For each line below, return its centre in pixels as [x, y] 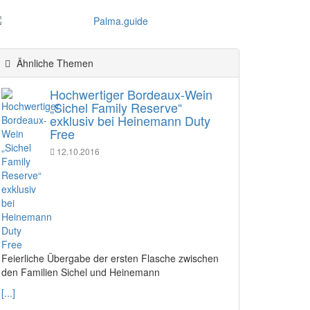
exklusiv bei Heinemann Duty [130, 120]
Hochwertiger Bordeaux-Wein [131, 94]
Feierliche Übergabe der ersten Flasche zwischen [110, 258]
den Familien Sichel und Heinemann [81, 272]
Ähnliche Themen [54, 63]
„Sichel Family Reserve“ [116, 107]
